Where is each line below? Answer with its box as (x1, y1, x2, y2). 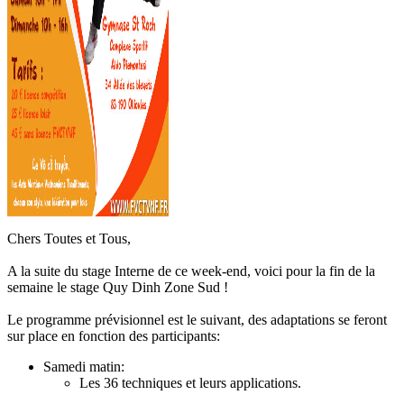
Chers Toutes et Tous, (7, 230, 131, 246)
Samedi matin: (43, 358, 124, 374)
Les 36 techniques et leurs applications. (79, 374, 301, 390)
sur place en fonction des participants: (7, 327, 220, 344)
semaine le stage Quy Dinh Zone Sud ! (7, 279, 228, 295)
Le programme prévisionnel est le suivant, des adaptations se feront (7, 311, 387, 327)
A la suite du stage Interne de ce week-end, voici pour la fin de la (7, 262, 375, 279)
